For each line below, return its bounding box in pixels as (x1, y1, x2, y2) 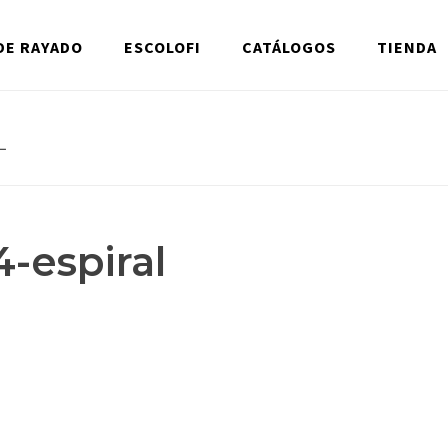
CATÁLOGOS (242, 37, 336, 57)
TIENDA (377, 37, 437, 57)
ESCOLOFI (124, 37, 201, 57)
